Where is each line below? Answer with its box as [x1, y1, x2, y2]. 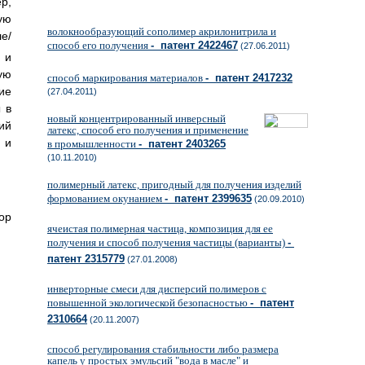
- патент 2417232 [205, 72, 292, 84]
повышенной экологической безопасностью [47, 297, 250, 309]
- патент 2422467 [151, 39, 238, 51]
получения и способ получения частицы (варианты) [47, 236, 288, 248]
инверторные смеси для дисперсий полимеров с [47, 283, 266, 295]
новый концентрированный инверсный [47, 112, 226, 125]
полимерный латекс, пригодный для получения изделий [47, 178, 301, 191]
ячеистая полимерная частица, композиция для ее [47, 222, 273, 235]
